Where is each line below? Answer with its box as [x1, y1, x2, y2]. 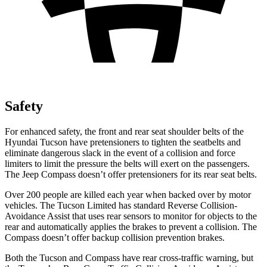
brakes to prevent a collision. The [130, 221, 257, 232]
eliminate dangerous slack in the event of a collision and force [5, 147, 235, 158]
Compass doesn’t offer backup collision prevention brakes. [5, 232, 225, 243]
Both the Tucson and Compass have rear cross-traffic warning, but [5, 252, 253, 263]
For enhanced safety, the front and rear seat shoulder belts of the [5, 126, 244, 136]
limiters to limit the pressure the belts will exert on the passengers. [5, 158, 250, 169]
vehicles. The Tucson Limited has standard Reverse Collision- [5, 200, 237, 210]
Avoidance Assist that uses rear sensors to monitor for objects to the [5, 210, 257, 221]
